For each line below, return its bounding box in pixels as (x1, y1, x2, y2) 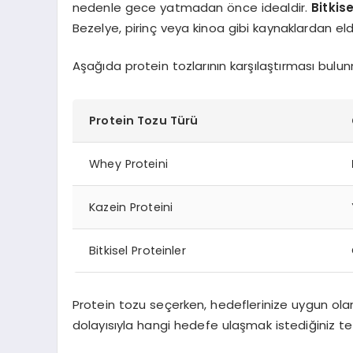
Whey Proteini (89, 155, 168, 172)
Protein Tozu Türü (89, 112, 199, 128)
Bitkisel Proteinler (89, 242, 186, 258)
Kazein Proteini (89, 199, 173, 215)
